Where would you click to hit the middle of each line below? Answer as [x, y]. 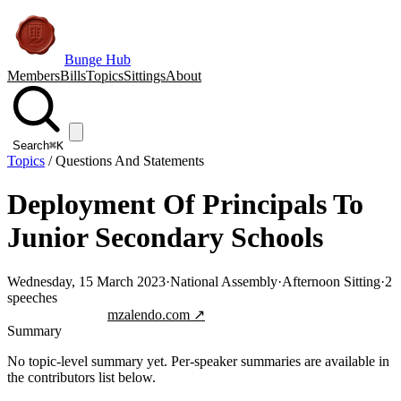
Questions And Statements [130, 161]
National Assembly [224, 281]
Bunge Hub [98, 60]
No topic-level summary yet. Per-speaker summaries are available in [198, 361]
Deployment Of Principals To [185, 205]
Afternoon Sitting [331, 281]
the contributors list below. [81, 377]
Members [34, 76]
